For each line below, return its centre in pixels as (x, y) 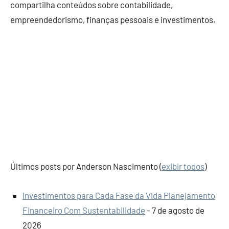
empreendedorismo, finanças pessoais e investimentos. (113, 20)
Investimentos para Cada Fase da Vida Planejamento (119, 196)
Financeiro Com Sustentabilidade (84, 210)
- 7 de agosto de (175, 210)
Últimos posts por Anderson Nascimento (85, 166)
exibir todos (183, 166)
